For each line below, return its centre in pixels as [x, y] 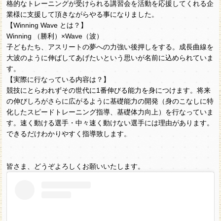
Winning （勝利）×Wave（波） [55, 36]
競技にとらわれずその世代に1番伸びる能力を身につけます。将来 [109, 91]
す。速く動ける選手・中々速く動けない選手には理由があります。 [110, 123]
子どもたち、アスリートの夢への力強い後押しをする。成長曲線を [110, 47]
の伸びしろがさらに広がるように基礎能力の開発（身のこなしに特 [110, 101]
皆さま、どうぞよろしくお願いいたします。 [76, 166]
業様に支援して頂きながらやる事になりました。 [83, 15]
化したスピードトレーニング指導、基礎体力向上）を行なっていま [110, 112]
